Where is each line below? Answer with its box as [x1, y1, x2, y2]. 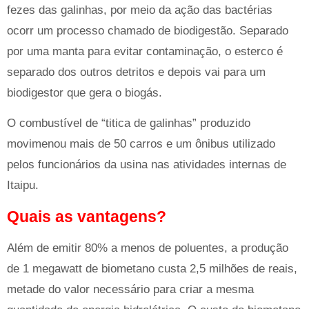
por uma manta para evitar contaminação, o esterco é [7, 45, 283, 59]
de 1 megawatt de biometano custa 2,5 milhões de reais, [7, 261, 297, 275]
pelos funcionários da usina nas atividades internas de [7, 158, 286, 172]
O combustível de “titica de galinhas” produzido [7, 117, 250, 130]
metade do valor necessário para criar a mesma [7, 282, 254, 296]
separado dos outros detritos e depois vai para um [7, 66, 266, 79]
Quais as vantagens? [7, 207, 166, 226]
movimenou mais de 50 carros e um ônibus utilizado [7, 137, 275, 151]
